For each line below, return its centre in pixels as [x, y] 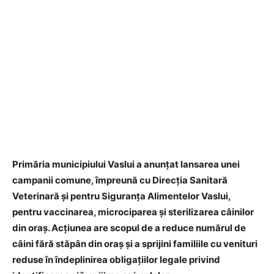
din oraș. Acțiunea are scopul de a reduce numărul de [129, 228]
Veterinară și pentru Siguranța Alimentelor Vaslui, [121, 196]
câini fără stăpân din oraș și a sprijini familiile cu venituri [135, 244]
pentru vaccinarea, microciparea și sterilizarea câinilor [133, 212]
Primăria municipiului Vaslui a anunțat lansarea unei [126, 164]
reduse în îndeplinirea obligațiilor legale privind [116, 260]
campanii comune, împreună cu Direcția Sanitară [120, 180]
